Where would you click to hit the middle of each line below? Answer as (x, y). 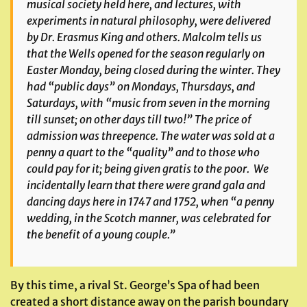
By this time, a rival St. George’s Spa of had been (135, 285)
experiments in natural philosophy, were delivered (149, 21)
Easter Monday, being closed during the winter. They (153, 70)
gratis (177, 169)
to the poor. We (230, 169)
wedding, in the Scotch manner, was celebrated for (149, 218)
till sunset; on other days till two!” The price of (139, 119)
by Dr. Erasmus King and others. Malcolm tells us (144, 37)
